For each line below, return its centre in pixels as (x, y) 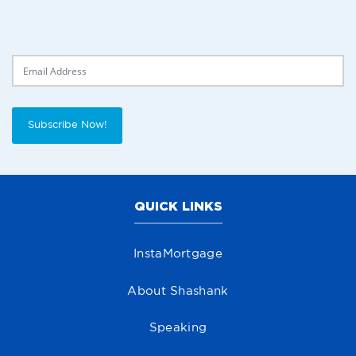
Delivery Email (48, 63)
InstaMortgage (178, 253)
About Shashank (178, 291)
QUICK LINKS (178, 206)
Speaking (178, 328)
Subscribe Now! (67, 126)
